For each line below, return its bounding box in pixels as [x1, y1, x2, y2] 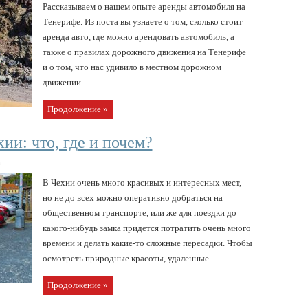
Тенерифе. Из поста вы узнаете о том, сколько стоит [42, 16, 243, 27]
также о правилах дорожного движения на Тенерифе [42, 46, 246, 57]
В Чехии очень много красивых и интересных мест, [42, 177, 241, 188]
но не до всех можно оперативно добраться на [42, 192, 223, 203]
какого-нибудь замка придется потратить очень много [42, 222, 251, 233]
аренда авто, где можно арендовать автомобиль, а [42, 31, 234, 42]
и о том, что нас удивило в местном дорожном [42, 61, 221, 72]
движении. [42, 76, 83, 87]
